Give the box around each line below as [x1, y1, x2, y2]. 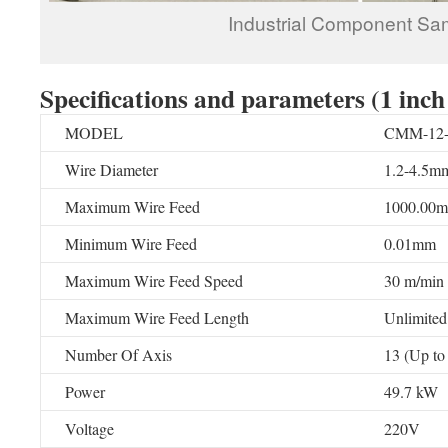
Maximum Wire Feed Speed [65, 270, 243, 291]
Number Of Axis [65, 344, 172, 365]
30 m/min [384, 270, 444, 291]
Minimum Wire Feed [65, 233, 197, 254]
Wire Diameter [65, 159, 158, 180]
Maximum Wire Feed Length [65, 307, 249, 328]
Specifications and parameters [40, 79, 365, 117]
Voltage [65, 418, 114, 439]
